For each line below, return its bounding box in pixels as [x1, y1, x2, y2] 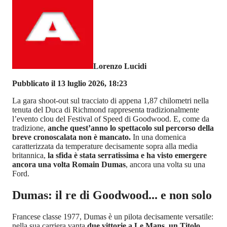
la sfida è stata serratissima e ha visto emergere [48, 150, 207, 160]
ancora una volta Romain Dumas [12, 160, 126, 169]
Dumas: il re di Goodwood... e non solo [12, 188, 212, 202]
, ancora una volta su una [126, 160, 205, 169]
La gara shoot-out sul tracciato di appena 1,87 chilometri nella [12, 96, 209, 105]
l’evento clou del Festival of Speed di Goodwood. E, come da [12, 114, 209, 123]
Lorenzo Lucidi [93, 61, 146, 70]
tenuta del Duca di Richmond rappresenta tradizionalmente [12, 105, 199, 114]
